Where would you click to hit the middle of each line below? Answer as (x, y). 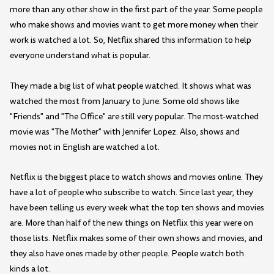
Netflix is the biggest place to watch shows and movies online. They (136, 177)
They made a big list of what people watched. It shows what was (131, 86)
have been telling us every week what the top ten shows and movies (137, 208)
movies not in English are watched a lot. (85, 147)
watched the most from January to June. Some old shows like (124, 101)
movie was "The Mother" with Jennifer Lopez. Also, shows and (125, 131)
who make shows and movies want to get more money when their (134, 25)
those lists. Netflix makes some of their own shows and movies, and (136, 239)
